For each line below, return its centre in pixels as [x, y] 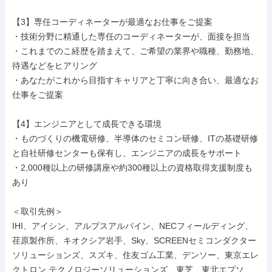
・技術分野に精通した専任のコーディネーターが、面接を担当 [131, 36]
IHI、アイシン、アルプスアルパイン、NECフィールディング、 [133, 226]
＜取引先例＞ [38, 211]
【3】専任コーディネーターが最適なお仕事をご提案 [112, 22]
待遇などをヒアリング [55, 66]
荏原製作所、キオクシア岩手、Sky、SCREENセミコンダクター [134, 240]
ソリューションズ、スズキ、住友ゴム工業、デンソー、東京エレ [135, 255]
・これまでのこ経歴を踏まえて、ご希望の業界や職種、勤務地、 [135, 51]
